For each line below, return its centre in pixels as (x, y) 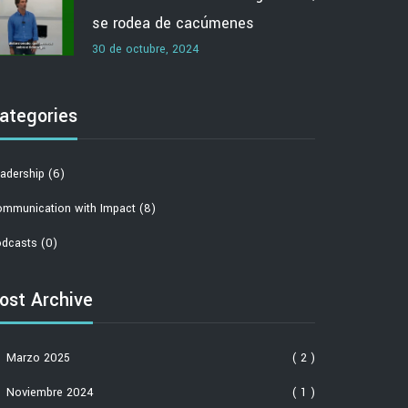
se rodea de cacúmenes (173, 23)
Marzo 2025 (36, 358)
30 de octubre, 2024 (146, 49)
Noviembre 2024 (48, 393)
